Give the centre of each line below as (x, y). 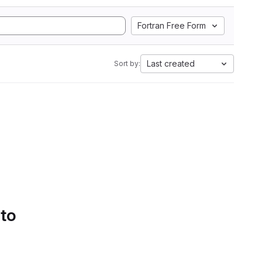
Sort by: (127, 63)
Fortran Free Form (172, 25)
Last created (171, 63)
